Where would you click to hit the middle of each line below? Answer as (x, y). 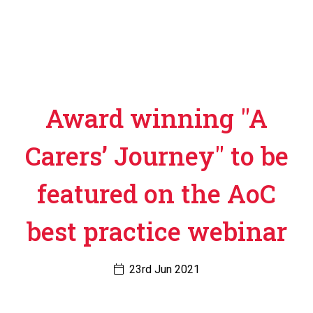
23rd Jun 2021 (163, 269)
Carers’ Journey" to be (156, 156)
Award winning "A (156, 118)
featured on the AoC (156, 194)
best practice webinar (156, 231)
